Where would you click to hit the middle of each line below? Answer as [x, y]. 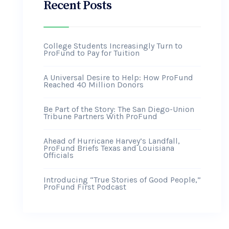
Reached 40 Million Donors [94, 85]
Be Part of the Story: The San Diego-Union [119, 109]
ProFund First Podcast [85, 187]
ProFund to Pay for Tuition [91, 53]
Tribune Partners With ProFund [100, 116]
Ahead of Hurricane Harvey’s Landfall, [112, 141]
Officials [59, 155]
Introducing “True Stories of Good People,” [122, 180]
